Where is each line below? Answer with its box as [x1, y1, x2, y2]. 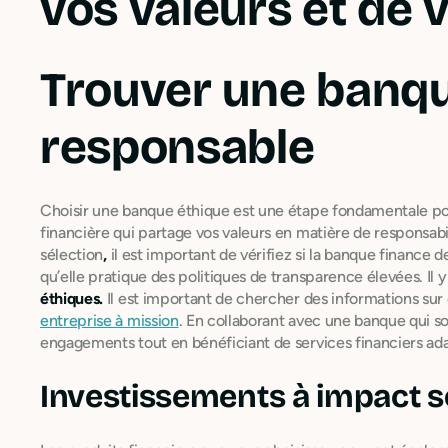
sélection [40, 244, 104, 264]
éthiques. [40, 288, 104, 308]
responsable [40, 117, 315, 176]
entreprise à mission [40, 310, 179, 330]
